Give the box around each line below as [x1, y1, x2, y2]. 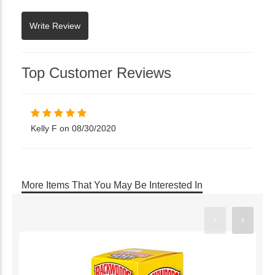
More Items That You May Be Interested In [21, 179, 203, 190]
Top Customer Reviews [21, 64, 171, 81]
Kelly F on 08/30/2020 [31, 123, 116, 133]
